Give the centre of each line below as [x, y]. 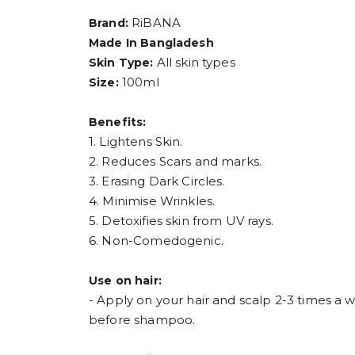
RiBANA [156, 22]
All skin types [196, 62]
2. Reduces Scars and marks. [176, 161]
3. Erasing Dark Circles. [157, 181]
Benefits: [118, 122]
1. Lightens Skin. [136, 141]
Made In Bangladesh [151, 42]
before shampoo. [142, 319]
